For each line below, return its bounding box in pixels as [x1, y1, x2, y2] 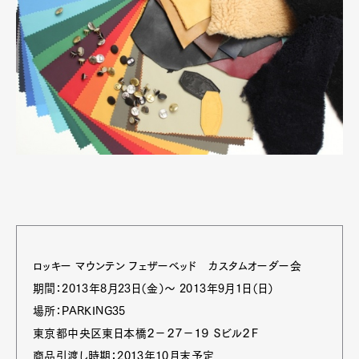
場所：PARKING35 [33, 305, 126, 317]
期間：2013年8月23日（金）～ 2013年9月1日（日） [33, 283, 274, 294]
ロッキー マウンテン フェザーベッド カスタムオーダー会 [33, 260, 301, 272]
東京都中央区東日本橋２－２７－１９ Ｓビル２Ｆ [33, 328, 260, 339]
